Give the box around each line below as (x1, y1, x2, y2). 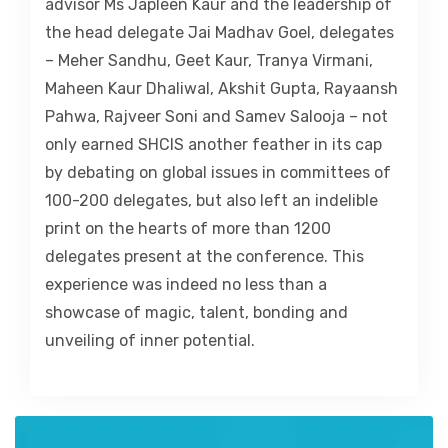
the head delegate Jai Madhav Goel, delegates (45, 23, 394, 43)
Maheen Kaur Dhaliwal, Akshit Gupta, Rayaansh (45, 79, 398, 99)
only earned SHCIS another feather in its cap (45, 135, 382, 155)
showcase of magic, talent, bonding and (45, 303, 348, 323)
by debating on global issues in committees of (45, 163, 391, 183)
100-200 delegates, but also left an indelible (45, 191, 378, 211)
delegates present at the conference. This (45, 247, 364, 267)
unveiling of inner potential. (45, 331, 255, 351)
